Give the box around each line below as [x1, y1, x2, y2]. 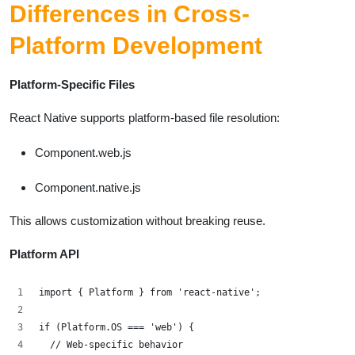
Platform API [10, 246, 79, 261]
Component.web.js [35, 145, 132, 159]
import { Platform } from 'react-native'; [39, 286, 261, 298]
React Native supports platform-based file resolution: [10, 110, 280, 124]
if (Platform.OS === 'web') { [39, 321, 194, 333]
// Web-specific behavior [39, 338, 183, 350]
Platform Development [10, 32, 262, 59]
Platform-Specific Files [10, 77, 135, 91]
